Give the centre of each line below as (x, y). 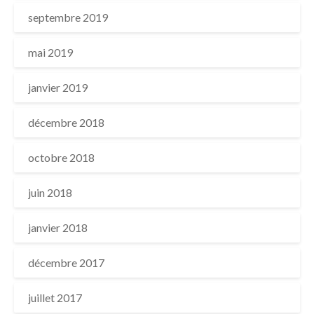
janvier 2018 (58, 227)
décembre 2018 (66, 122)
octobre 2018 (61, 157)
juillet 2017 (55, 298)
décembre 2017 (66, 262)
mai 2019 (50, 52)
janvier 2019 (58, 87)
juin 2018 (50, 192)
